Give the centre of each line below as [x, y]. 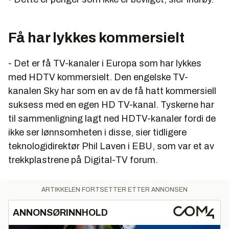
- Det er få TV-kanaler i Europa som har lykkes [105, 63]
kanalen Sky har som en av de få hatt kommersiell [112, 91]
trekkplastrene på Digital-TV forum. [83, 160]
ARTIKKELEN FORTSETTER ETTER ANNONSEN [114, 189]
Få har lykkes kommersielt [96, 37]
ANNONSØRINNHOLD [60, 212]
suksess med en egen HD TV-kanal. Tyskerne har [111, 105]
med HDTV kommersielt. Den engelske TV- [98, 77]
